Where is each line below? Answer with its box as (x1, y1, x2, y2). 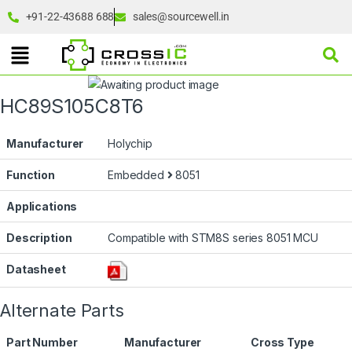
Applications (6, 200, 78, 214)
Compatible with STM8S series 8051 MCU (108, 231, 318, 245)
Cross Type (251, 335, 314, 350)
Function (6, 168, 55, 182)
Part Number (6, 335, 78, 350)
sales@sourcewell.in (132, 10, 230, 23)
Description (6, 231, 72, 245)
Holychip (108, 137, 152, 151)
